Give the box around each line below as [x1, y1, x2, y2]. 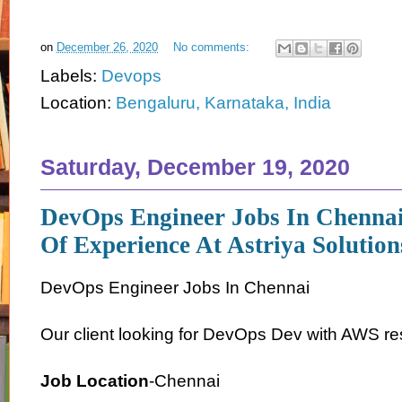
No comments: [173, 40, 253, 55]
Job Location [40, 371, 149, 391]
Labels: [40, 66, 101, 85]
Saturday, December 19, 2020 [40, 153, 350, 179]
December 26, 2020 [57, 40, 158, 55]
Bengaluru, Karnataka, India [116, 92, 331, 112]
